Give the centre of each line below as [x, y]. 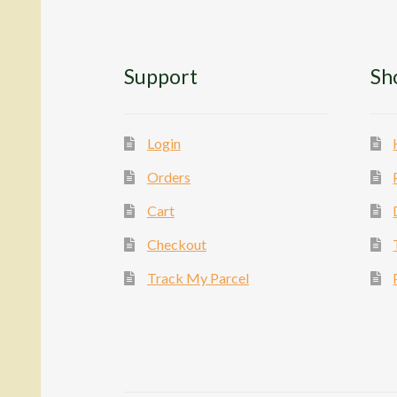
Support [161, 77]
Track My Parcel [198, 278]
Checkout [176, 245]
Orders [168, 177]
